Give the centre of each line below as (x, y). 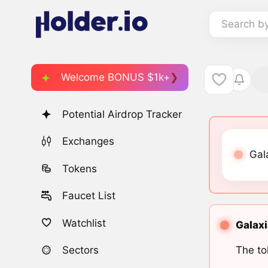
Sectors (81, 250)
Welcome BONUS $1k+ (115, 77)
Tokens (80, 168)
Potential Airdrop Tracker (122, 115)
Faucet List (89, 196)
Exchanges (89, 141)
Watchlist (84, 223)
